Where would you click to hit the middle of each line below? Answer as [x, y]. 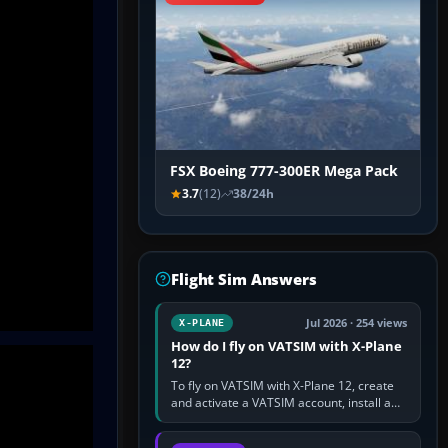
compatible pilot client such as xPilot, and [284, 420]
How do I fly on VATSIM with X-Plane [286, 346]
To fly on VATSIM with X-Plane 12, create [282, 386]
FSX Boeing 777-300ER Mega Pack [284, 171]
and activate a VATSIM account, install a [281, 403]
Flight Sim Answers [244, 279]
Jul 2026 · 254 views [356, 323]
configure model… [221, 437]
